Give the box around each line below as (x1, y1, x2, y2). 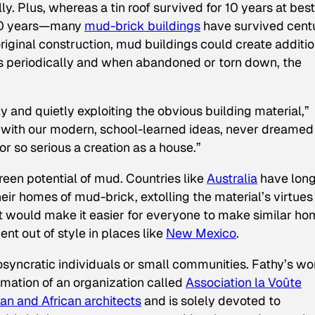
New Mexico (166, 225, 236, 242)
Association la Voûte (186, 274, 302, 290)
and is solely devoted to (141, 292, 281, 309)
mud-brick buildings (84, 17, 200, 34)
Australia (207, 170, 257, 187)
